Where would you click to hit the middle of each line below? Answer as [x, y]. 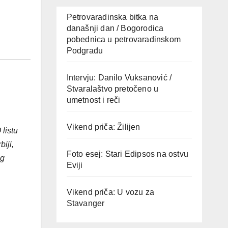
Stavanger [85, 203]
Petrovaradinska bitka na [112, 17]
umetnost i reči [93, 100]
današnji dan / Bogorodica [115, 28]
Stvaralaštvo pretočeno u [112, 89]
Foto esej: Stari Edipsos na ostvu [127, 154]
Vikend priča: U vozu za [110, 192]
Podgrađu [85, 51]
